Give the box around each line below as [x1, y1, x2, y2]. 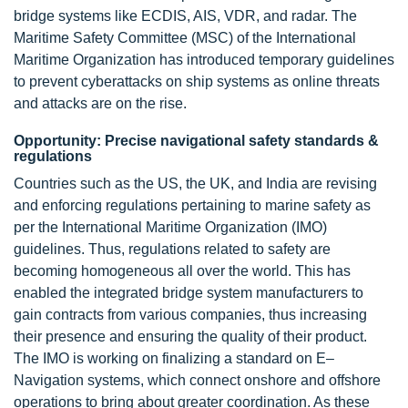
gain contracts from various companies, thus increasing [14, 306, 367, 322]
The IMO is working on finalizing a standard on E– [14, 350, 334, 366]
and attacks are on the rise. [14, 95, 187, 111]
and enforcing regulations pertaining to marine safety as [14, 197, 371, 213]
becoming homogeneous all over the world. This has [14, 262, 351, 279]
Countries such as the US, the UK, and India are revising [14, 175, 377, 191]
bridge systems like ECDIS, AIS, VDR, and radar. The [14, 7, 357, 24]
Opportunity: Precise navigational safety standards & [14, 132, 379, 148]
